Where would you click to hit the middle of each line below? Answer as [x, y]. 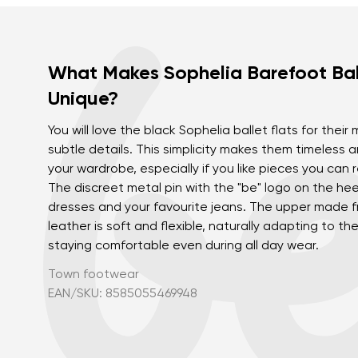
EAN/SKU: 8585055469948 [123, 294]
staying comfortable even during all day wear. [183, 246]
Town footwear [93, 275]
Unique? [83, 99]
